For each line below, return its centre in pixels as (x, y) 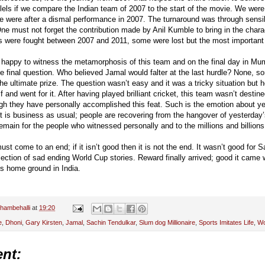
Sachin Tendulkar (111, 222)
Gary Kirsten (44, 222)
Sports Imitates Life (226, 222)
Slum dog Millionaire (167, 222)
